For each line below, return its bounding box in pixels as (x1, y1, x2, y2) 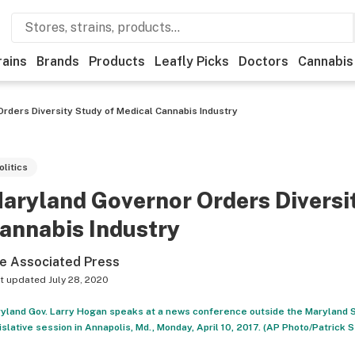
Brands (36, 54, 79, 69)
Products (89, 54, 145, 69)
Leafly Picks (155, 54, 229, 69)
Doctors (239, 54, 288, 69)
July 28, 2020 (48, 274, 109, 285)
